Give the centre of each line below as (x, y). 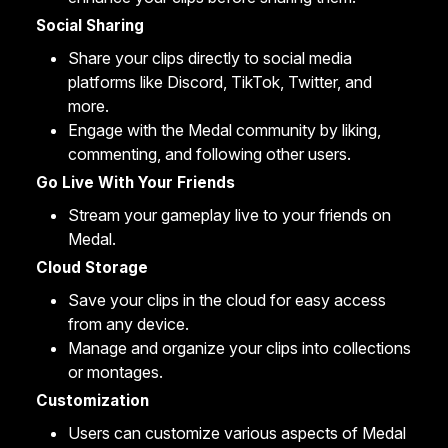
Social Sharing (90, 25)
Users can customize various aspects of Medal (237, 433)
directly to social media (268, 58)
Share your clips (126, 58)
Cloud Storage (92, 267)
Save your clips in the (147, 300)
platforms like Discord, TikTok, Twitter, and (220, 82)
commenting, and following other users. (209, 154)
